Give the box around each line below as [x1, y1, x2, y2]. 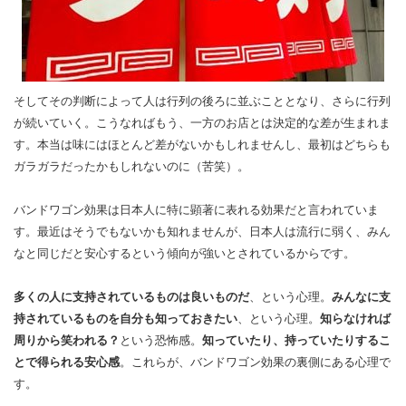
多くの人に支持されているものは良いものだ [14, 290, 249, 304]
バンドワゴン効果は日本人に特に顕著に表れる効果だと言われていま [14, 203, 379, 217]
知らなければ [320, 312, 391, 325]
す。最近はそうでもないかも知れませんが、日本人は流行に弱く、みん [14, 225, 391, 238]
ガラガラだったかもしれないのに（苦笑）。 [14, 159, 249, 173]
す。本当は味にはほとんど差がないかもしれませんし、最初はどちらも [14, 138, 391, 151]
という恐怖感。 [120, 333, 202, 347]
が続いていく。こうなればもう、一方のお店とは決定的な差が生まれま [14, 116, 391, 130]
